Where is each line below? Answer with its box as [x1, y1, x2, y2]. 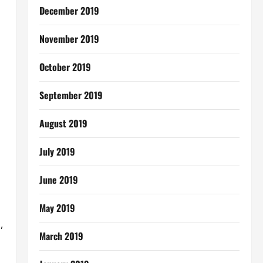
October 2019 [39, 60, 91, 74]
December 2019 [39, 4, 99, 18]
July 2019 [39, 144, 75, 159]
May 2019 [39, 201, 75, 215]
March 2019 [39, 229, 83, 243]
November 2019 [39, 32, 99, 46]
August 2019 [39, 116, 87, 130]
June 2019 [39, 173, 78, 187]
